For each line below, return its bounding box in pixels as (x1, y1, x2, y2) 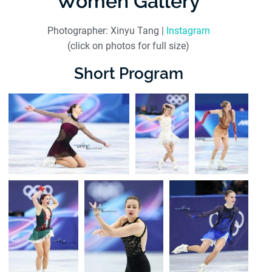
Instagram (166, 25, 210, 37)
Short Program (73, 64, 183, 83)
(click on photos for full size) (67, 40, 189, 52)
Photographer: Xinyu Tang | (47, 25, 166, 37)
